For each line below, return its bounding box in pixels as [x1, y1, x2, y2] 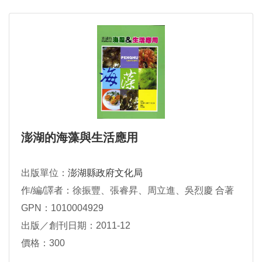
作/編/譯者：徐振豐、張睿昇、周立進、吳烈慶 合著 [21, 185, 234, 196]
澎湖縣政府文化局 [68, 168, 143, 178]
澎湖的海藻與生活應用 [21, 131, 138, 144]
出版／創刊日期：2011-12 [21, 220, 130, 231]
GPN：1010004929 [21, 203, 104, 213]
